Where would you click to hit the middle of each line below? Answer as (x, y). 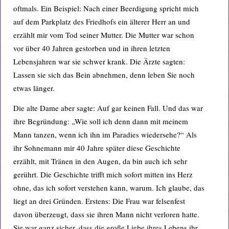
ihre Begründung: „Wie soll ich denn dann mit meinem (101, 121)
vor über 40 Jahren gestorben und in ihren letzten (92, 48)
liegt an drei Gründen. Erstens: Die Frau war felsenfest (99, 201)
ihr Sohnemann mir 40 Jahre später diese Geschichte (97, 148)
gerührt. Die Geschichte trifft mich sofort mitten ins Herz (103, 175)
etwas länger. (34, 88)
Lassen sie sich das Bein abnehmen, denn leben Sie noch (104, 75)
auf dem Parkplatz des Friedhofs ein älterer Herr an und (102, 21)
